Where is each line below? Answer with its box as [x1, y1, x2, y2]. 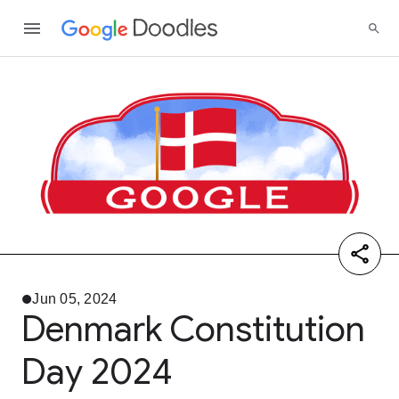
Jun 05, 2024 [32, 291, 118, 306]
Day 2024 [21, 349, 173, 394]
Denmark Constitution [21, 306, 365, 351]
